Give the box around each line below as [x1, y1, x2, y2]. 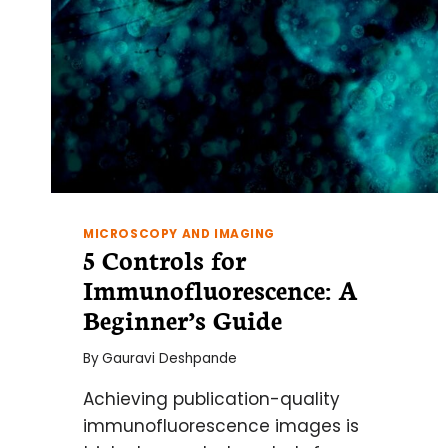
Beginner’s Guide [83, 301, 289, 338]
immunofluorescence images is [83, 413, 359, 438]
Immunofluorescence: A [83, 271, 358, 308]
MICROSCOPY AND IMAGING [83, 226, 276, 243]
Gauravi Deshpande [102, 348, 238, 368]
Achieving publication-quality [83, 386, 340, 411]
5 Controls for [83, 241, 246, 278]
